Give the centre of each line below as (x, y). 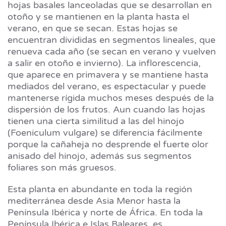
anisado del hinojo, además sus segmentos (100, 156)
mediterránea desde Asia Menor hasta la (94, 201)
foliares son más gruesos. (63, 168)
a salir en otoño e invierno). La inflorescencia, (104, 63)
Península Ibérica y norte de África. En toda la (105, 213)
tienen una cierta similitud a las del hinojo (96, 121)
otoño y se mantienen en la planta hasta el (98, 17)
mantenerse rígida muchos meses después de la (111, 98)
